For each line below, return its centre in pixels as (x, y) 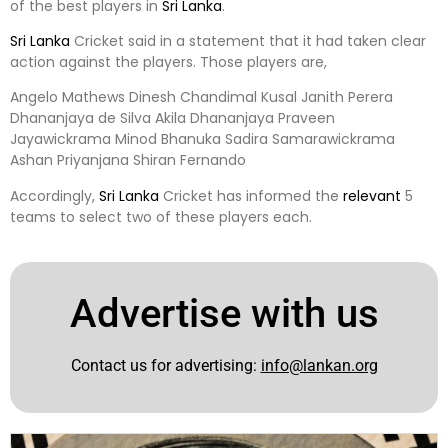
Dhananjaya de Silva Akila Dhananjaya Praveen (172, 118)
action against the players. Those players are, (168, 62)
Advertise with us (224, 314)
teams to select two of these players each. (161, 216)
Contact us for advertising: (165, 366)
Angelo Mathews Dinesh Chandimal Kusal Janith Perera (201, 97)
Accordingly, (54, 195)
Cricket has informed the (251, 195)
